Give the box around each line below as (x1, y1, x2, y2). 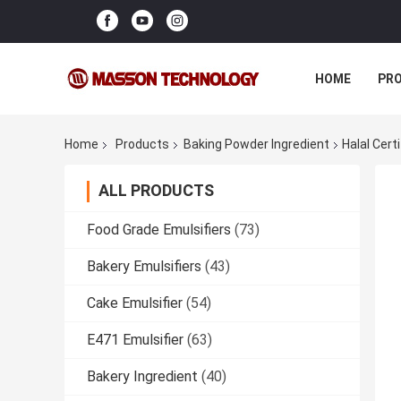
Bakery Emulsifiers (87, 258, 201, 276)
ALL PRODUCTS (98, 181, 214, 200)
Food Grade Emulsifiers (87, 221, 231, 239)
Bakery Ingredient (87, 368, 198, 386)
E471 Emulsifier (87, 331, 183, 349)
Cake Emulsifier (87, 294, 183, 312)
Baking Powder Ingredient (183, 137, 329, 152)
